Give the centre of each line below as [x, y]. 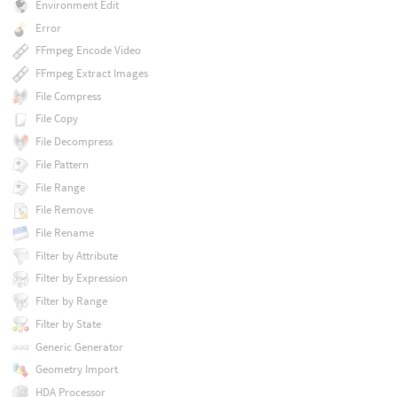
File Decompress [74, 142]
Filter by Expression [81, 278]
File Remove [64, 210]
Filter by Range [71, 301]
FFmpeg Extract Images [91, 74]
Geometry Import [76, 370]
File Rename [64, 232]
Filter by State [68, 323]
